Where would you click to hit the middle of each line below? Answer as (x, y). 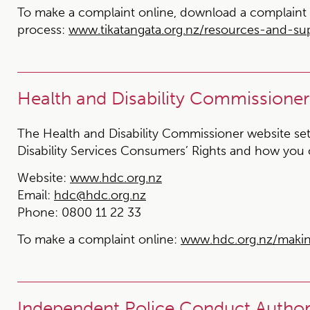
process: (43, 30)
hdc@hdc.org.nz (100, 195)
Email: (34, 195)
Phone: (38, 212)
